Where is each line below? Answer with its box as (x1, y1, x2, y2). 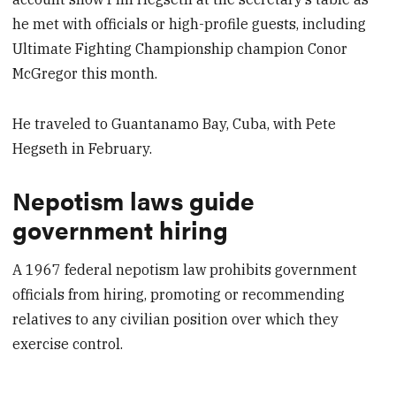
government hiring (12, 211, 229, 247)
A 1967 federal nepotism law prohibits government (12, 260, 358, 278)
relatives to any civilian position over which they (12, 309, 339, 328)
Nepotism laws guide (12, 182, 255, 218)
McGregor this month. (12, 64, 158, 82)
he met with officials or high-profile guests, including (12, 14, 367, 33)
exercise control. (12, 334, 124, 353)
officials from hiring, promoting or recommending (12, 285, 346, 303)
